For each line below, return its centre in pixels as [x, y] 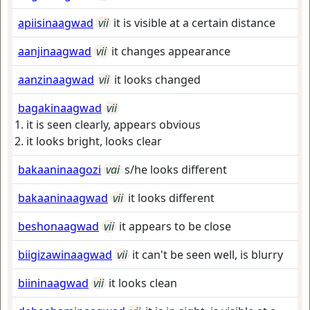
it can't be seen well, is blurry [208, 255]
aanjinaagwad [55, 51]
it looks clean [143, 283]
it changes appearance [171, 51]
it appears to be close [175, 226]
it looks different [171, 198]
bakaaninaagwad [63, 198]
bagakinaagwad [60, 108]
